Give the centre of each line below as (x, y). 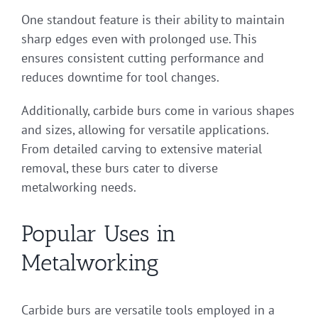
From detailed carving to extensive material (142, 148)
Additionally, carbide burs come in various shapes (158, 110)
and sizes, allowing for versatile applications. (145, 129)
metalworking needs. (79, 187)
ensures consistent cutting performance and (143, 57)
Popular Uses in (99, 233)
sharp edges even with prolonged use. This (139, 38)
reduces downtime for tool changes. (120, 77)
